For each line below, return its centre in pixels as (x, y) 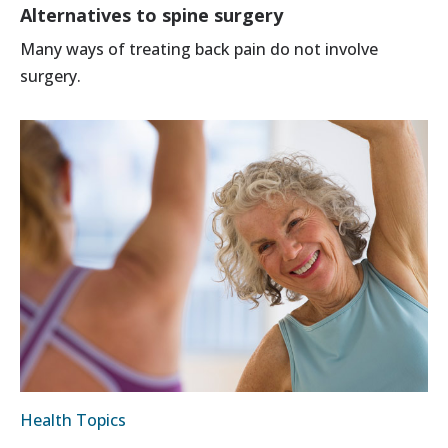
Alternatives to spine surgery (151, 15)
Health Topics (73, 420)
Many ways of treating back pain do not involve (199, 49)
